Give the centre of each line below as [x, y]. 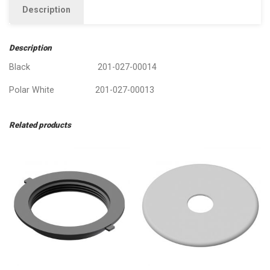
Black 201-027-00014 [83, 67]
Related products [40, 125]
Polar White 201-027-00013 [82, 90]
